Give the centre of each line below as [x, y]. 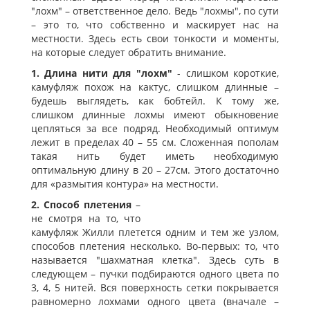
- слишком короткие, [226, 73]
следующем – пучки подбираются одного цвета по [155, 274]
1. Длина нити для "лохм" [102, 73]
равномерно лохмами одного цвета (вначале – [155, 302]
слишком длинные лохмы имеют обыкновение [155, 115]
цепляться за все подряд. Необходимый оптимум [155, 129]
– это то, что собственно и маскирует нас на [155, 25]
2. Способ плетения [83, 205]
